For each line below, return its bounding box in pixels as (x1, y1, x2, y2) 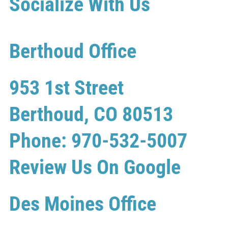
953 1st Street (9, 75, 124, 100)
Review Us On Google (9, 155, 181, 179)
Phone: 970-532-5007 (9, 128, 187, 153)
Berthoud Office (9, 39, 136, 63)
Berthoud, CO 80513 (9, 102, 173, 126)
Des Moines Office (9, 191, 156, 216)
